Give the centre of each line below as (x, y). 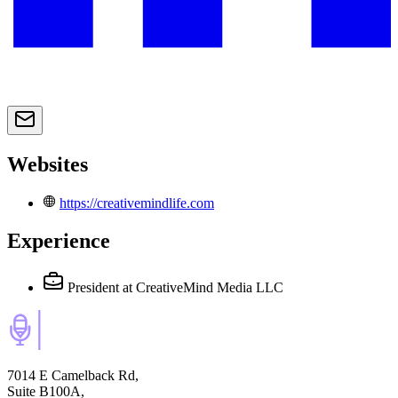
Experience (59, 240)
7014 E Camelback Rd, (73, 375)
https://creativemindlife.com (137, 203)
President (93, 287)
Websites (48, 165)
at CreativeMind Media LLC (203, 287)
